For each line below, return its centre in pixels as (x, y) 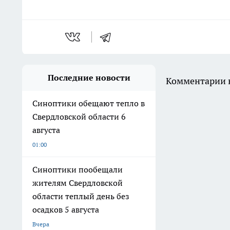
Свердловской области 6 (79, 117)
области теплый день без (81, 196)
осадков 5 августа (66, 209)
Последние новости (89, 78)
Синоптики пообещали (78, 169)
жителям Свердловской (78, 183)
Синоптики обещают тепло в (89, 103)
